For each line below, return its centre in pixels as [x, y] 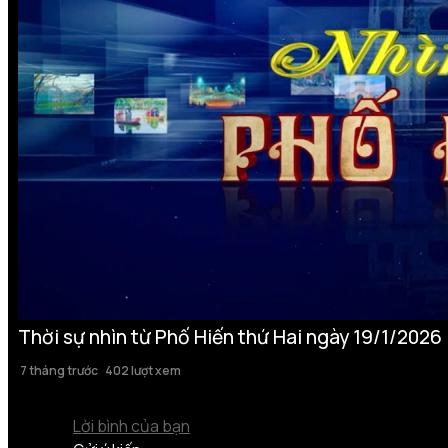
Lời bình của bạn [131, 425]
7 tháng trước [58, 370]
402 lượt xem [143, 370]
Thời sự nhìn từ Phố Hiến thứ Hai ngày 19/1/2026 [230, 336]
